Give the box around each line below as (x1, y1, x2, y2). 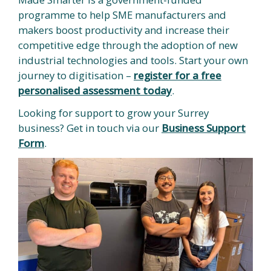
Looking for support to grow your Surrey (18, 106, 209, 120)
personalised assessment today (18, 83, 172, 97)
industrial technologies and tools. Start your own (18, 53, 248, 67)
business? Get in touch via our (18, 121, 162, 135)
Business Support (162, 121, 246, 135)
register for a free (134, 68, 221, 82)
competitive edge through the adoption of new (18, 38, 238, 52)
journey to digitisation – (18, 68, 134, 82)
